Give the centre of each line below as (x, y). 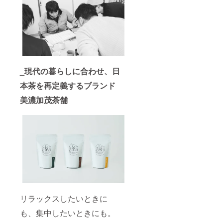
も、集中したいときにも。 (68, 213)
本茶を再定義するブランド (68, 86)
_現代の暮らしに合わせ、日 (70, 71)
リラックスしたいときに (64, 198)
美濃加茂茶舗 (44, 100)
